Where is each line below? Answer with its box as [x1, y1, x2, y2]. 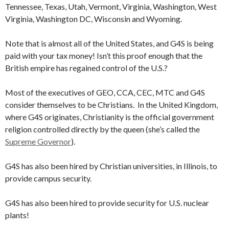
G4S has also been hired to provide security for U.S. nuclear [5, 198, 209, 208]
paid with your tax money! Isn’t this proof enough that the [5, 51, 202, 60]
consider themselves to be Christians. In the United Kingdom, [5, 100, 218, 109]
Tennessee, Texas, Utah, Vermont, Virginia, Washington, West [5, 2, 217, 11]
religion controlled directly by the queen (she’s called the [5, 124, 200, 134]
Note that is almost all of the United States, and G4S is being [5, 38, 214, 48]
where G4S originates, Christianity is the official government [5, 112, 214, 122]
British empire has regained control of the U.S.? [5, 63, 168, 73]
